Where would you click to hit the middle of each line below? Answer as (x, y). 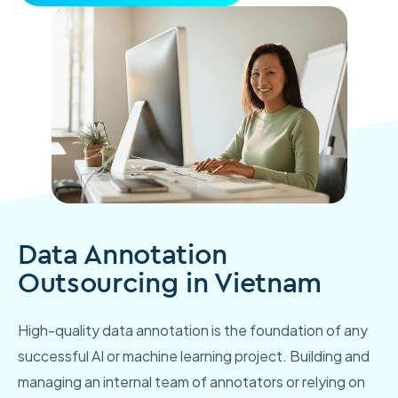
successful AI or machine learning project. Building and (194, 356)
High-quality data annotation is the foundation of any (193, 330)
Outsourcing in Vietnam (170, 282)
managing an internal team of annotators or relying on (191, 382)
